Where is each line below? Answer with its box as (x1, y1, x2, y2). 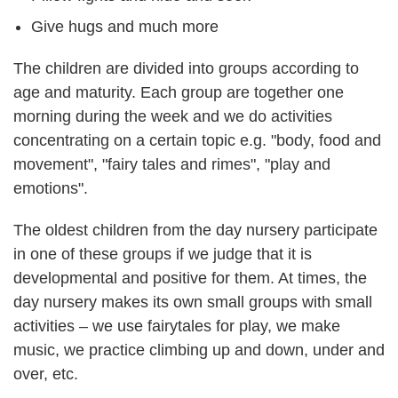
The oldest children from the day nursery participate (13, 221, 378, 239)
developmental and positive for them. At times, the (13, 269, 367, 287)
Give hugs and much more (31, 18, 219, 36)
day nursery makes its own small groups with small (13, 293, 372, 311)
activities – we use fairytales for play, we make (13, 317, 340, 335)
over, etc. (13, 365, 78, 383)
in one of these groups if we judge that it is (13, 245, 312, 263)
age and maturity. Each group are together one (13, 84, 344, 101)
